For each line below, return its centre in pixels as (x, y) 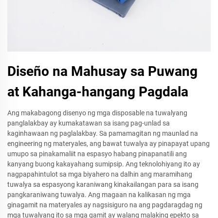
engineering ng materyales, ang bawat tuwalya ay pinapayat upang (109, 144)
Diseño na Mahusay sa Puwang (102, 71)
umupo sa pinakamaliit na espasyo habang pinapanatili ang (97, 154)
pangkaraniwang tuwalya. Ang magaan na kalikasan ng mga (99, 195)
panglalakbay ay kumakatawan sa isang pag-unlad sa (89, 123)
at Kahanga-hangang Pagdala (98, 92)
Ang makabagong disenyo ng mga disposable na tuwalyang (97, 113)
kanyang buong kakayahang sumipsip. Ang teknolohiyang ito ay (104, 164)
